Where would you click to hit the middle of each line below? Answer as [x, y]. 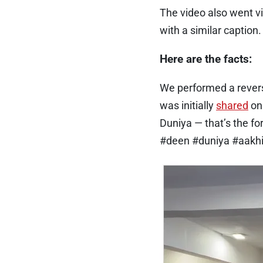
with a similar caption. [210, 31]
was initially [188, 106]
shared [232, 106]
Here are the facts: [206, 60]
